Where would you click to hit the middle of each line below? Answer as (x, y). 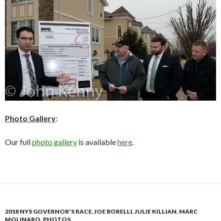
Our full (18, 142)
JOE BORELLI (113, 211)
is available (97, 142)
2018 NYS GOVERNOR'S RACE (48, 211)
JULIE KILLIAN (156, 211)
